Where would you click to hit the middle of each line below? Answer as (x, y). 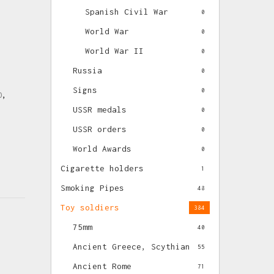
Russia (88, 70)
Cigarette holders (102, 168)
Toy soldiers (90, 207)
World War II (115, 51)
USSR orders (100, 129)
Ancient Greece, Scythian (132, 246)
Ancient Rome (102, 266)
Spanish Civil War (127, 12)
